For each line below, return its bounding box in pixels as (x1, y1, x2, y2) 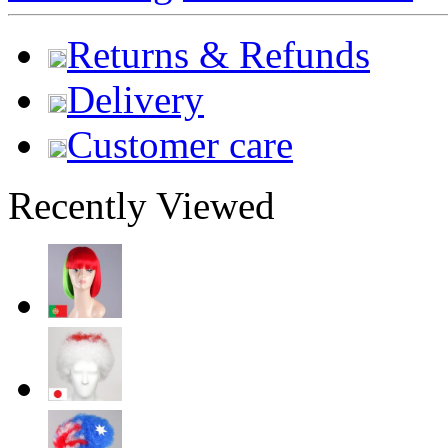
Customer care (67, 123, 293, 166)
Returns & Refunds (67, 33, 370, 76)
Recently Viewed (8, 184, 275, 227)
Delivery (67, 78, 204, 121)
